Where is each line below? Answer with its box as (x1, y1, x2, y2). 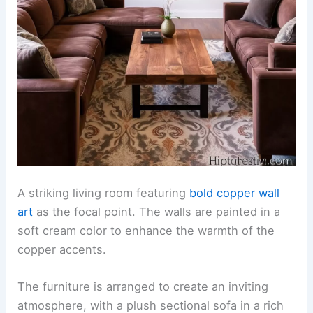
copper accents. (17, 242, 107, 256)
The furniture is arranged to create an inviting (17, 279, 269, 294)
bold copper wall (189, 185, 280, 200)
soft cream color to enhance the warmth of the (17, 223, 275, 238)
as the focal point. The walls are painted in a (33, 204, 281, 219)
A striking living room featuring (17, 185, 190, 200)
